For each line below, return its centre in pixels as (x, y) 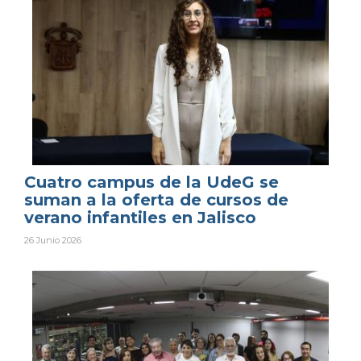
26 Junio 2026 (53, 241)
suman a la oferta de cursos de (156, 200)
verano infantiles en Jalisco (140, 218)
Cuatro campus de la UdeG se (151, 183)
